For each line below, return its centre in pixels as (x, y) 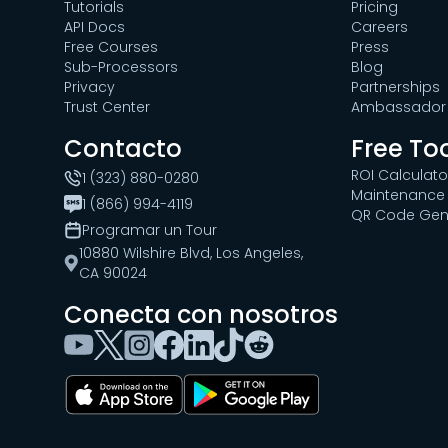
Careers (379, 26)
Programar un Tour (149, 229)
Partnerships (395, 86)
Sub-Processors (121, 66)
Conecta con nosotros (201, 314)
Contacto (123, 148)
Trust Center (107, 106)
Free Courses (111, 46)
